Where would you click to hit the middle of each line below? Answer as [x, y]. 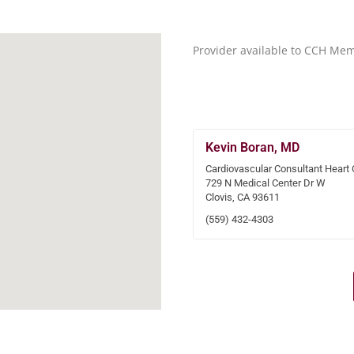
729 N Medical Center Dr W [265, 183]
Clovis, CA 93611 [243, 197]
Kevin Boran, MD [252, 147]
